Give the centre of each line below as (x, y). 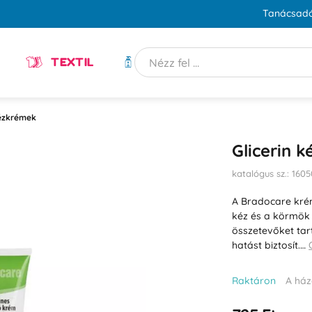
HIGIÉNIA (168, 62)
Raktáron (254, 280)
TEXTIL (71, 62)
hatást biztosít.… (271, 245)
